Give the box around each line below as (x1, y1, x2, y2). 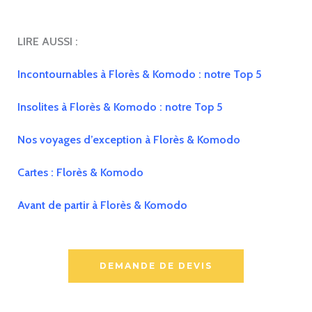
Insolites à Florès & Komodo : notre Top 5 (17, 100, 223, 114)
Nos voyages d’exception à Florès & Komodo (17, 132, 240, 146)
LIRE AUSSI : (17, 34, 81, 48)
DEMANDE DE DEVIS (100, 260, 212, 271)
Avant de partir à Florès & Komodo (17, 198, 187, 212)
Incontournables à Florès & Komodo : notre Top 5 (17, 67, 262, 81)
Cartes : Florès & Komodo (17, 165, 143, 179)
